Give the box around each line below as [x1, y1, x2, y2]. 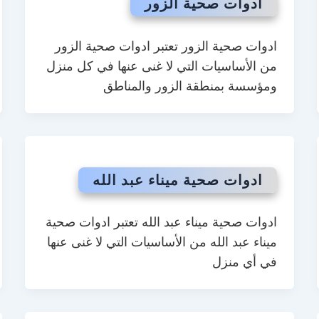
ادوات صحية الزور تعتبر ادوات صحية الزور [55, 38, 278, 53]
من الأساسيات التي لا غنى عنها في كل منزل [46, 58, 278, 73]
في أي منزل [212, 255, 278, 270]
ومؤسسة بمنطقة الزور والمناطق [103, 78, 278, 93]
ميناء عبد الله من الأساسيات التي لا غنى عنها [47, 235, 278, 250]
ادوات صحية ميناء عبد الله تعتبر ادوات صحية [46, 215, 278, 230]
